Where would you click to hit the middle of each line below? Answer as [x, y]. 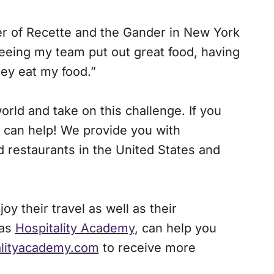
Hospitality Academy [75, 228]
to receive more [147, 248]
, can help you [175, 228]
